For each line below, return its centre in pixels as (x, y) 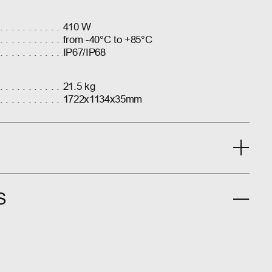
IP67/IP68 (84, 53)
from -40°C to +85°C (107, 40)
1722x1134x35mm (102, 100)
